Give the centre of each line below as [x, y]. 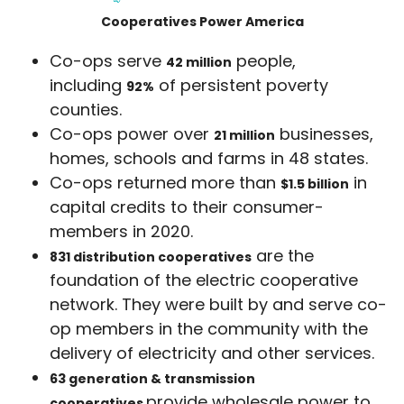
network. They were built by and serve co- [218, 304]
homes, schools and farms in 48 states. [209, 158]
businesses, [324, 133]
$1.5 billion [315, 184]
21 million [244, 135]
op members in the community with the [209, 328]
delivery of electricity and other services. [212, 353]
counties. [86, 109]
